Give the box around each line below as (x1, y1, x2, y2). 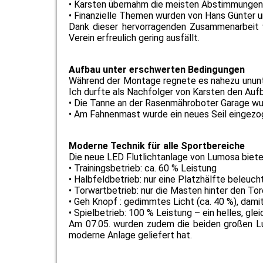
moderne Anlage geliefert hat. (69, 230, 192, 241)
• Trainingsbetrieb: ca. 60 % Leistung (69, 163, 217, 174)
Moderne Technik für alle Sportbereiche (69, 140, 245, 151)
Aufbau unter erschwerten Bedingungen (69, 64, 245, 75)
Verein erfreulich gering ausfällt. (69, 32, 200, 43)
